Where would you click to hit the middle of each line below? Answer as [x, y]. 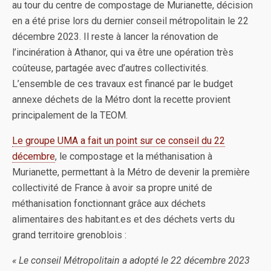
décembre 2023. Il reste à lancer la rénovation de [115, 37]
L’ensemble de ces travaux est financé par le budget [122, 84]
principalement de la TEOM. [70, 115]
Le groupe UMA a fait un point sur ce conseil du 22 [119, 141]
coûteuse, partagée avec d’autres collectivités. [110, 68]
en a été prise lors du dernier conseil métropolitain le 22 [130, 21]
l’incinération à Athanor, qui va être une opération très [123, 52]
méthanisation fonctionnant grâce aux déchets [109, 204]
